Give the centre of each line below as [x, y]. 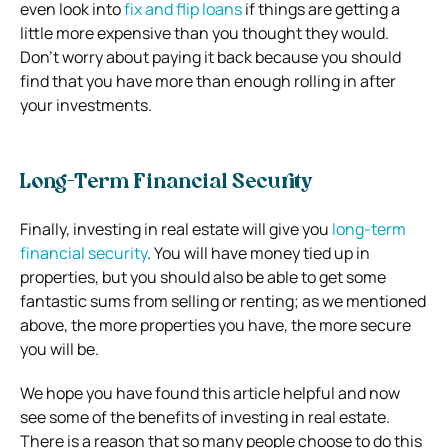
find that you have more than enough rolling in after [208, 80]
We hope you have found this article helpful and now [210, 392]
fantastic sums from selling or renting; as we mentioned [223, 300]
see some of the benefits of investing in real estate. [205, 416]
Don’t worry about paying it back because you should [210, 56]
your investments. [86, 104]
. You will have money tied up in [258, 252]
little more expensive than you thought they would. [204, 32]
